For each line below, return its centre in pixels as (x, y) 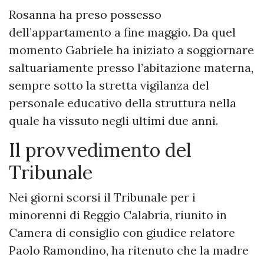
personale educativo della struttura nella (123, 103)
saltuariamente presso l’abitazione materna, (131, 68)
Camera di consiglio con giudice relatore (122, 233)
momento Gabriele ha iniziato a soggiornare (131, 50)
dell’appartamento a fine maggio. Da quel (122, 32)
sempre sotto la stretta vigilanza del (109, 85)
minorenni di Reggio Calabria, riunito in (118, 215)
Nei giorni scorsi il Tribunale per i (102, 197)
